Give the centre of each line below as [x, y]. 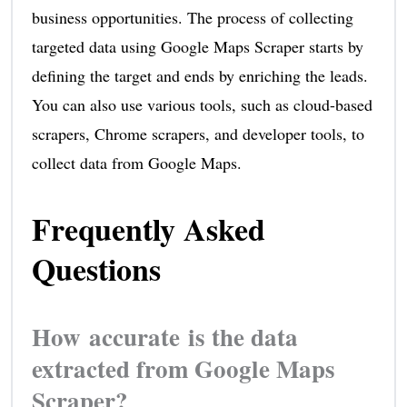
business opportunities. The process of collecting [192, 18]
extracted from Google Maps [183, 369]
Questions [96, 269]
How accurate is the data [164, 337]
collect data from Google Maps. [136, 163]
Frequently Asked [148, 229]
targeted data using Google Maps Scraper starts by [197, 47]
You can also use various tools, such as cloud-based [202, 105]
